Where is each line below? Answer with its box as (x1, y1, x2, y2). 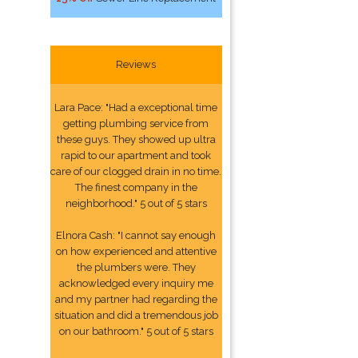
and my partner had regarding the (54, 293, 217, 305)
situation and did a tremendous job (54, 309, 218, 321)
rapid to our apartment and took (61, 149, 212, 161)
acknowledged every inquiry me (58, 277, 213, 289)
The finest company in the (74, 181, 197, 193)
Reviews (116, 58, 157, 70)
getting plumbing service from (63, 117, 209, 129)
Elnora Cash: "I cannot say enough (56, 229, 217, 241)
